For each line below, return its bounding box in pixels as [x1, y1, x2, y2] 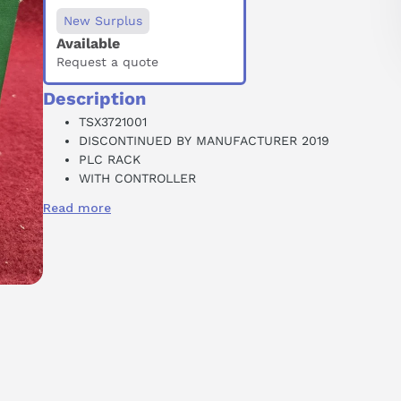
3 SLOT [79, 190, 122, 205]
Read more [43, 200, 111, 216]
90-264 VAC [79, 209, 153, 224]
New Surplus [64, 13, 142, 29]
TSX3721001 [79, 115, 147, 130]
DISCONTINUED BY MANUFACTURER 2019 [79, 133, 329, 149]
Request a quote [56, 55, 158, 70]
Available [56, 35, 120, 53]
